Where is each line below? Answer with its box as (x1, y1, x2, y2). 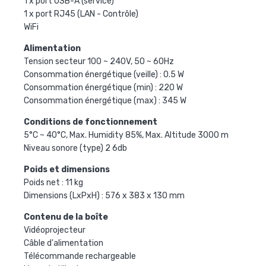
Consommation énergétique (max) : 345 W (24, 96, 186, 106)
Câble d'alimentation (24, 238, 103, 249)
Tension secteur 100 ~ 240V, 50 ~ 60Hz (24, 56, 174, 67)
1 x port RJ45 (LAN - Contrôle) (24, 9, 138, 20)
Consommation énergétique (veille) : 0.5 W (24, 69, 184, 80)
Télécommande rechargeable (24, 251, 136, 262)
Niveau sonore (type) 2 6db (24, 143, 127, 154)
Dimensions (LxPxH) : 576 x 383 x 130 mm (24, 191, 185, 201)
